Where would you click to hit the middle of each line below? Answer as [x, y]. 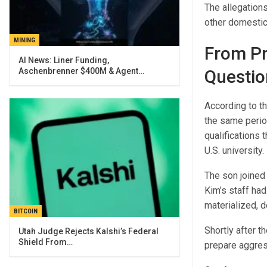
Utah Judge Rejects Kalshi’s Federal [89, 232]
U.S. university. [234, 151]
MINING [24, 40]
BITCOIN [26, 212]
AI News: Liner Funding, [64, 60]
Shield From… [46, 242]
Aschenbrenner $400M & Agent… [81, 71]
